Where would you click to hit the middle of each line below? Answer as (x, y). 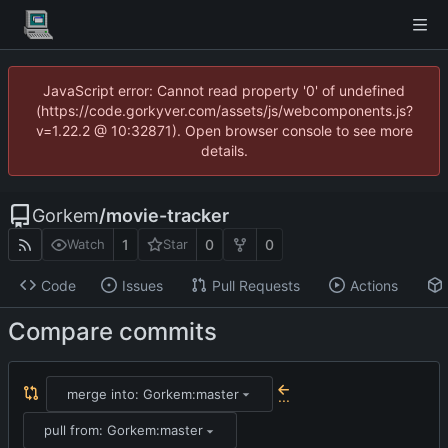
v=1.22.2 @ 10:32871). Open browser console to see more (224, 130)
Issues (142, 285)
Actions (373, 285)
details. (224, 150)
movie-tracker (167, 215)
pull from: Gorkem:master (123, 430)
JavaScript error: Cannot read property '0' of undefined (224, 90)
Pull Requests (255, 285)
